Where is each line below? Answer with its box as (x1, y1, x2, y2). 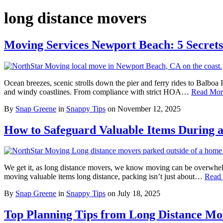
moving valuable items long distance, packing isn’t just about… (4, 172, 205, 181)
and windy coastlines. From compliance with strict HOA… (4, 87, 191, 96)
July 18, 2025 (117, 189, 160, 198)
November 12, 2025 (117, 104, 181, 113)
